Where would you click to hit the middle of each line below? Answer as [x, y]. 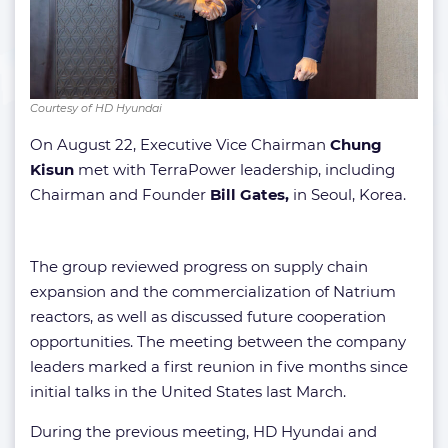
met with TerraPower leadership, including [236, 169]
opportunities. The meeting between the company [218, 341]
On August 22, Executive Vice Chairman [180, 144]
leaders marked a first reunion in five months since [219, 366]
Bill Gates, [249, 194]
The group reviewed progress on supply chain [199, 266]
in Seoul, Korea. [347, 194]
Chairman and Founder [120, 194]
